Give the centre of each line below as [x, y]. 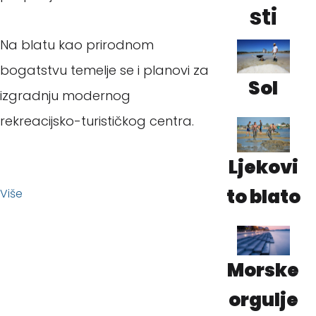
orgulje [263, 299]
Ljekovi [263, 167]
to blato [263, 196]
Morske [263, 270]
